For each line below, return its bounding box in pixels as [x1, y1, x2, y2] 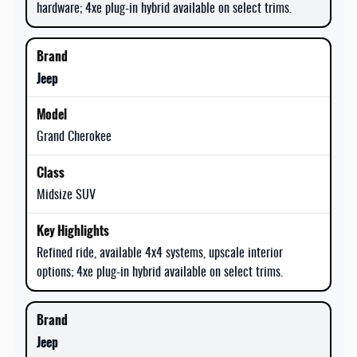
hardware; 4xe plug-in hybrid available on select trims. [37, 2, 292, 15]
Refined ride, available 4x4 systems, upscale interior [37, 246, 283, 260]
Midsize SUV [37, 188, 96, 202]
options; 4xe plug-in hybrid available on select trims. [37, 265, 283, 279]
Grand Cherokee [37, 130, 112, 143]
